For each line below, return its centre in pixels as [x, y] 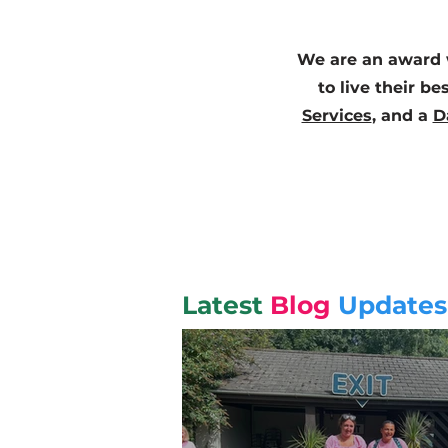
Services [336, 115]
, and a [402, 115]
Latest [226, 305]
